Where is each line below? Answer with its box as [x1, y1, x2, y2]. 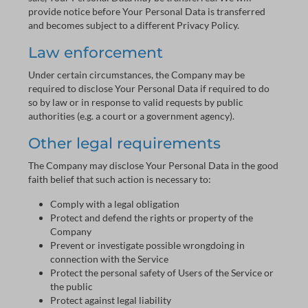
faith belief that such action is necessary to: [28, 173, 211, 185]
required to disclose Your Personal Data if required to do [28, 82, 269, 94]
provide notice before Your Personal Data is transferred [28, 5, 265, 17]
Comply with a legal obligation [50, 198, 179, 210]
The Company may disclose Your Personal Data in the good [28, 159, 278, 171]
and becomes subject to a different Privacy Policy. [28, 19, 239, 31]
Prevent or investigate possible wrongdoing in [50, 239, 245, 251]
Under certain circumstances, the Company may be [28, 69, 245, 80]
